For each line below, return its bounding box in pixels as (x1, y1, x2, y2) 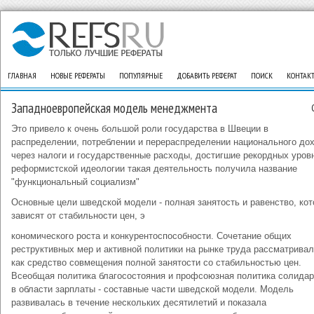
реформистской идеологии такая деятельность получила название (11, 163, 297, 174)
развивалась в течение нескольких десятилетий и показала (11, 297, 266, 308)
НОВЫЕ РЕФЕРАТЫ (50, 70, 105, 81)
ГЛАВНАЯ (8, 70, 36, 81)
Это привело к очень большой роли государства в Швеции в (11, 123, 268, 134)
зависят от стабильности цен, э (11, 210, 145, 221)
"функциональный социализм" (11, 177, 139, 187)
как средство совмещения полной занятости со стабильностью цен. (11, 257, 301, 268)
